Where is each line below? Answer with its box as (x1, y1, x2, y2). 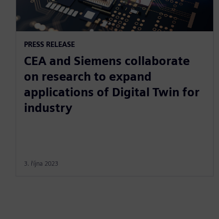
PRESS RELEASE (24, 40, 75, 48)
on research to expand (24, 69, 152, 84)
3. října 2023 (24, 159, 58, 167)
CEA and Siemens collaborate (24, 53, 190, 68)
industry (24, 100, 72, 115)
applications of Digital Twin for (24, 85, 199, 99)
